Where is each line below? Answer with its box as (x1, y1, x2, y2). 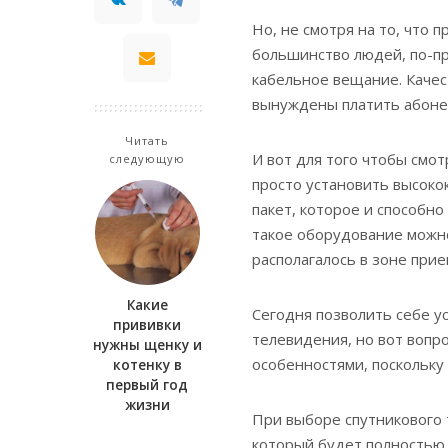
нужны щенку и (92, 335, 202, 354)
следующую (108, 150, 186, 166)
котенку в (112, 355, 182, 374)
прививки (113, 315, 181, 334)
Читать (124, 132, 170, 148)
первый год (106, 375, 188, 394)
